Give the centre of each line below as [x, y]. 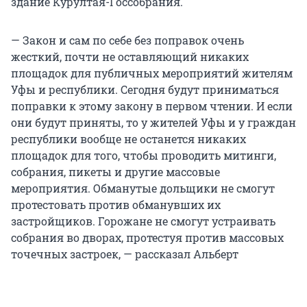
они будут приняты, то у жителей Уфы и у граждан [153, 123]
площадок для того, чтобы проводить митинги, [144, 156]
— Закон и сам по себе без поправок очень [127, 40]
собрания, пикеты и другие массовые [115, 172]
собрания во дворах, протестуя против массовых [147, 238]
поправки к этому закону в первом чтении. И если [152, 106]
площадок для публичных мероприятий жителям [152, 73]
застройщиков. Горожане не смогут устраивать [143, 221]
